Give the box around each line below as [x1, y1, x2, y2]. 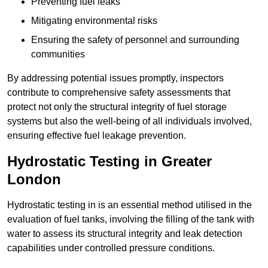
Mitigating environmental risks [31, 16, 157, 26]
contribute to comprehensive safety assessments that [7, 87, 230, 98]
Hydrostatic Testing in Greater [7, 153, 212, 170]
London [7, 171, 61, 188]
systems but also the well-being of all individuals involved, [7, 116, 252, 127]
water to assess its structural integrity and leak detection [7, 229, 242, 239]
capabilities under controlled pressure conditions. [7, 243, 215, 254]
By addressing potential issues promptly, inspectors [7, 73, 224, 84]
